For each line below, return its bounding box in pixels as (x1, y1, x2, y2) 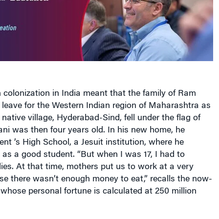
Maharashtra (148, 102, 199, 111)
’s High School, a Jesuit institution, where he (14, 138, 184, 148)
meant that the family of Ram (83, 89, 196, 99)
